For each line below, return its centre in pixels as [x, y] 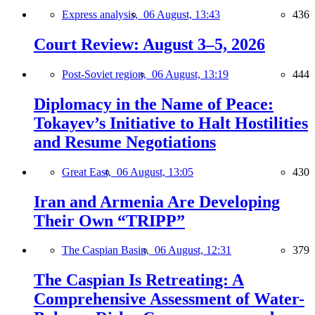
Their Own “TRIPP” [109, 220]
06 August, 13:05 [155, 172]
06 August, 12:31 [193, 250]
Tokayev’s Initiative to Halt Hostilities [171, 123]
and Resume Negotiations [125, 142]
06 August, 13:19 [190, 74]
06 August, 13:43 [182, 14]
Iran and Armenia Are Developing [157, 201]
